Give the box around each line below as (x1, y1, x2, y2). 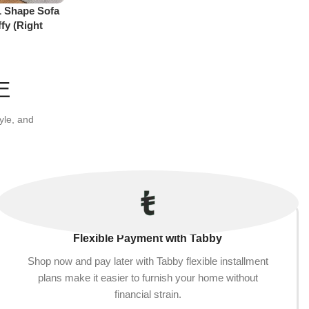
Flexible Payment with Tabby (73, 232, 222, 244)
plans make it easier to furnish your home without (37, 272, 258, 283)
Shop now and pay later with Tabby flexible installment (27, 255, 268, 267)
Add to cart (88, 5, 132, 15)
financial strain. (114, 288, 181, 300)
